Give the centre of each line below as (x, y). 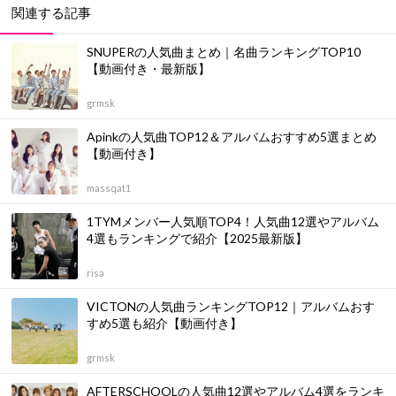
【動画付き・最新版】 (148, 69)
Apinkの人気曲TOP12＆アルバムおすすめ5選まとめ (232, 137)
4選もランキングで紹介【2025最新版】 (197, 239)
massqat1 (109, 188)
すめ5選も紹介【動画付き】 (164, 324)
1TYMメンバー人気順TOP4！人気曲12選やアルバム (233, 222)
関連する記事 (51, 13)
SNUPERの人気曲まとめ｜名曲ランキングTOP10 (224, 52)
